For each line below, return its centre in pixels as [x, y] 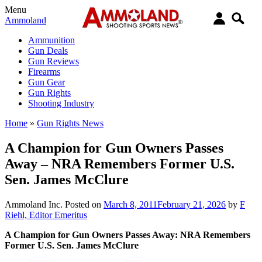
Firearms [44, 72]
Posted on [84, 204]
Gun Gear [46, 82]
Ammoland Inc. [34, 204]
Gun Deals [48, 51]
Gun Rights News [70, 123]
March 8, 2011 [130, 204]
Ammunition [51, 40]
